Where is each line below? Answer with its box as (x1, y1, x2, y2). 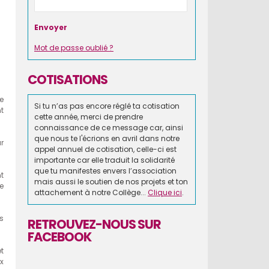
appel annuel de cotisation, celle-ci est (34, 144, 177, 154)
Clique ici (148, 187, 182, 198)
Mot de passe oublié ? (34, 43, 113, 53)
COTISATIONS (28, 71, 107, 88)
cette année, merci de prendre (34, 112, 143, 122)
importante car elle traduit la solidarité (34, 155, 175, 165)
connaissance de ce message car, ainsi (34, 122, 183, 133)
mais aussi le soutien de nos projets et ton (34, 177, 188, 187)
